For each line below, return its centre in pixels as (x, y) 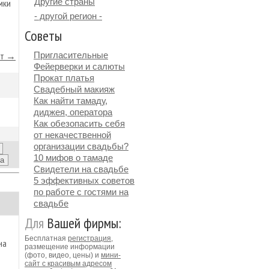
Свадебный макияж (74, 89)
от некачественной (72, 135)
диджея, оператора (73, 112)
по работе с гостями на (81, 192)
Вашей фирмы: (83, 223)
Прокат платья (64, 78)
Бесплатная (46, 238)
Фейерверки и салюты (79, 66)
